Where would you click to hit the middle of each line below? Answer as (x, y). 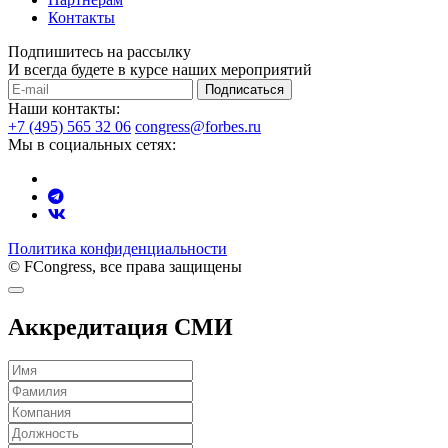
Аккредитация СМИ (120, 326)
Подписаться (244, 89)
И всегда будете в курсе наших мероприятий (160, 69)
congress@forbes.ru (198, 126)
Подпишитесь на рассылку (99, 51)
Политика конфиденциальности (117, 248)
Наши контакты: (64, 108)
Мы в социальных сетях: (92, 144)
